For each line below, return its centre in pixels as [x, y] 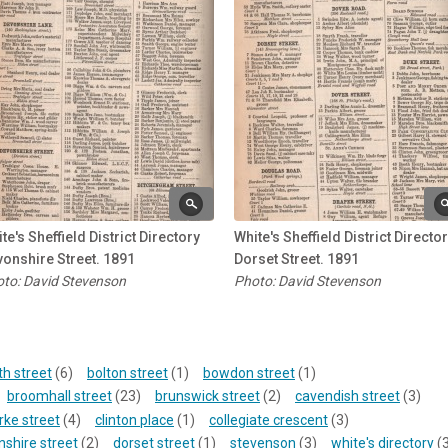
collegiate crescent [268, 419]
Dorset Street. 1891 [296, 258]
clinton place [134, 419]
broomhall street [59, 396]
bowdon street [249, 372]
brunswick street [207, 396]
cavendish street [347, 396]
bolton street [127, 372]
